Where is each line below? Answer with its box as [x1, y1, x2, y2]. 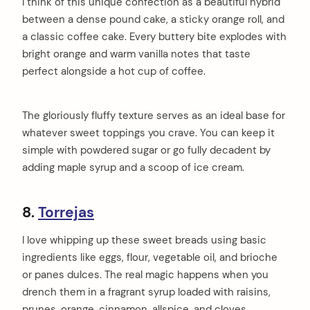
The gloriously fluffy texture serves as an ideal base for [22, 108, 285, 122]
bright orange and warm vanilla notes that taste [22, 47, 250, 62]
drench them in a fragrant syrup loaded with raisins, [22, 284, 271, 299]
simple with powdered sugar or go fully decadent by [22, 143, 271, 157]
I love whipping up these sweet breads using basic [22, 232, 266, 247]
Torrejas [38, 202, 94, 222]
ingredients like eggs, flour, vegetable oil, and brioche [22, 250, 277, 264]
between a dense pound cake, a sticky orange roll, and [22, 12, 284, 27]
